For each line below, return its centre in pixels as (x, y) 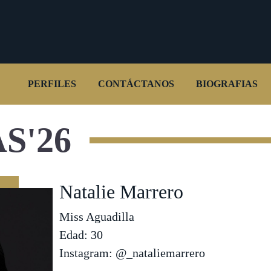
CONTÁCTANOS (136, 83)
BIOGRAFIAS (227, 83)
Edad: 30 (81, 234)
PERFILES (52, 83)
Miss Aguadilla (96, 216)
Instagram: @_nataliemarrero (132, 253)
